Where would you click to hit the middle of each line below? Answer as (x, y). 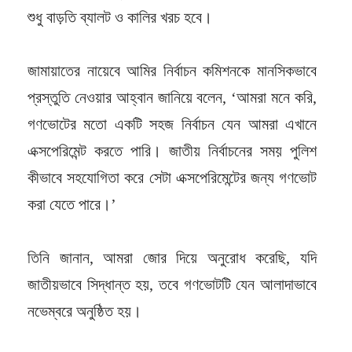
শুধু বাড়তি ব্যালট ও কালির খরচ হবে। (120, 17)
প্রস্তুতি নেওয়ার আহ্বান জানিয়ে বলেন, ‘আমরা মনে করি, (172, 97)
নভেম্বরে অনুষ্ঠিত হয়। (84, 311)
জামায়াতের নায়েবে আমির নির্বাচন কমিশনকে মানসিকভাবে (172, 70)
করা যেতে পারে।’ (72, 204)
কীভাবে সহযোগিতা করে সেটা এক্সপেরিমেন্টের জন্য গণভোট (172, 177)
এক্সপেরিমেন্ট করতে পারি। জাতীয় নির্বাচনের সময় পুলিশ (172, 150)
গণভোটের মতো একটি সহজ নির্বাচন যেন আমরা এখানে (172, 124)
